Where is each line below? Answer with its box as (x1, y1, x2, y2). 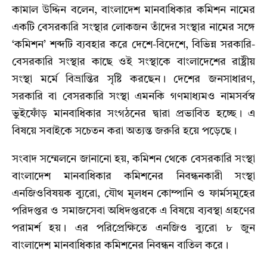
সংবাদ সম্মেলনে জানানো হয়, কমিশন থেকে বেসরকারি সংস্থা (12, 154, 255, 165)
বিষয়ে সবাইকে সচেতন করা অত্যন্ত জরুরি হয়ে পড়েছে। (12, 126, 237, 137)
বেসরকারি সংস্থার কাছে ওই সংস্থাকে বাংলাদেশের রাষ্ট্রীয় (12, 57, 255, 68)
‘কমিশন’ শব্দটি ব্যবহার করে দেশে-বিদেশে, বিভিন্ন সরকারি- (12, 39, 255, 51)
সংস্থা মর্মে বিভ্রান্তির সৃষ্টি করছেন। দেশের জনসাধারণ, (12, 74, 255, 85)
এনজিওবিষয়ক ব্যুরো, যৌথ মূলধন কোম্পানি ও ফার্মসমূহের (12, 188, 255, 200)
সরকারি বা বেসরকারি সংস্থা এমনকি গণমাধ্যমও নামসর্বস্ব (12, 91, 255, 103)
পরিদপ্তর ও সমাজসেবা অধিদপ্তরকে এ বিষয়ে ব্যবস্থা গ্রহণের (12, 206, 255, 217)
